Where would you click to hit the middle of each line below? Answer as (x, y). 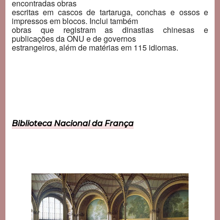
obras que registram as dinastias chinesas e (110, 29)
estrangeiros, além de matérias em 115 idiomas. (95, 47)
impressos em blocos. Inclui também (75, 21)
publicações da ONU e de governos (74, 38)
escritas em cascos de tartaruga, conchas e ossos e (110, 12)
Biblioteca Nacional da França (72, 124)
